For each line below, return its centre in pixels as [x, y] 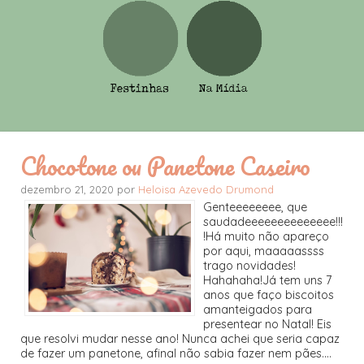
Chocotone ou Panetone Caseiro [165, 165]
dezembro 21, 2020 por [79, 189]
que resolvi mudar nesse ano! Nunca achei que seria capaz [180, 338]
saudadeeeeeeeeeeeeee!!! [273, 221]
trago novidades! [249, 265]
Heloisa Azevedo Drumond [206, 189]
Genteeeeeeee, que [255, 207]
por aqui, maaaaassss [264, 251]
